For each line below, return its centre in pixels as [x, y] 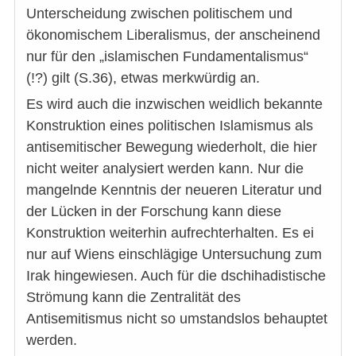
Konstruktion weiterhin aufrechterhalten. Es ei [170, 233]
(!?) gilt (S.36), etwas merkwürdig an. [143, 78]
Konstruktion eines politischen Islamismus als [170, 126]
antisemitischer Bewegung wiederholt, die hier [172, 147]
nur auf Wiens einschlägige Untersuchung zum [174, 255]
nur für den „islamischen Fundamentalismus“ [167, 57]
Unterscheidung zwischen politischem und [159, 14]
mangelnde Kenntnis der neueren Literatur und [174, 190]
